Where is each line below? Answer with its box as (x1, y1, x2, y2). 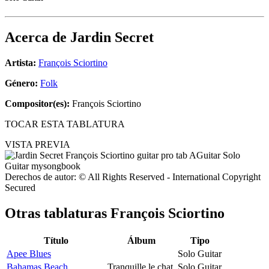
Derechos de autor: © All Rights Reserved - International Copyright (5, 172, 261, 183)
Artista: (5, 58, 36, 68)
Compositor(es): (5, 98, 70, 109)
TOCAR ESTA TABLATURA (5, 119, 125, 130)
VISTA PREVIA (5, 139, 70, 150)
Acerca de (5, 29, 70, 46)
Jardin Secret (70, 29, 154, 46)
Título (43, 235, 68, 246)
